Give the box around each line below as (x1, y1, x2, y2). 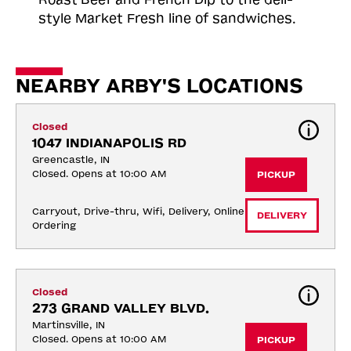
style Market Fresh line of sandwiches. (38, 10, 296, 26)
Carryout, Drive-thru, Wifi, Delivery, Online (32, 205, 244, 217)
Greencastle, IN (32, 154, 110, 165)
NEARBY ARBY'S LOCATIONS (16, 74, 303, 97)
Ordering (32, 219, 76, 231)
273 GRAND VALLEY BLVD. (32, 300, 209, 316)
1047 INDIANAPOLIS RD (32, 135, 186, 150)
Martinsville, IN (32, 319, 105, 331)
